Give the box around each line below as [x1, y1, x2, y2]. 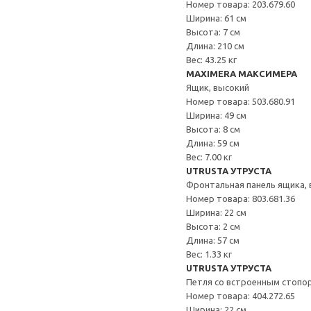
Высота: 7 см [186, 27, 240, 37]
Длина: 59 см [186, 138, 239, 148]
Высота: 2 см [186, 221, 240, 231]
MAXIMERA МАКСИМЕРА [186, 69, 297, 78]
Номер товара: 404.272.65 [186, 291, 295, 301]
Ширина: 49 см [186, 110, 246, 120]
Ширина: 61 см [186, 13, 246, 23]
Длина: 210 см [186, 41, 244, 51]
